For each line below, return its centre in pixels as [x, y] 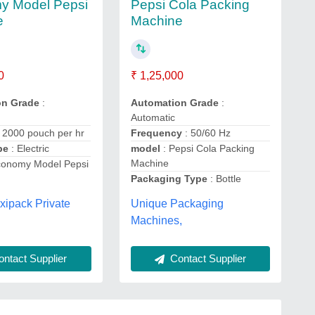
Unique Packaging [177, 204]
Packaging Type [170, 178]
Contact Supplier [206, 258]
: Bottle [225, 178]
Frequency [157, 133]
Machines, [156, 221]
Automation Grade [176, 102]
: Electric [31, 148]
